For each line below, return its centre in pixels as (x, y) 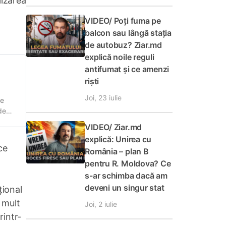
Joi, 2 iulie (101, 204)
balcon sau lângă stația (128, 33)
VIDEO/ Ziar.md (114, 127)
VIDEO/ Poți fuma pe (123, 21)
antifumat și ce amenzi (127, 69)
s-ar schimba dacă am (126, 176)
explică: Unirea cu (118, 139)
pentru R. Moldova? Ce (128, 163)
